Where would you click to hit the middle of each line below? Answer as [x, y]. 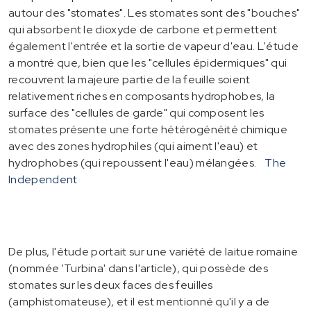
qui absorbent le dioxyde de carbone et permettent [143, 29]
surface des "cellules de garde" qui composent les [136, 112]
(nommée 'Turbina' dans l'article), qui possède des [138, 268]
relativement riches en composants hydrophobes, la [142, 96]
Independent [43, 179]
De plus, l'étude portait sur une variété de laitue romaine [153, 251]
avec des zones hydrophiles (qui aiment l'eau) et [133, 146]
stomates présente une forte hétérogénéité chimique [148, 129]
